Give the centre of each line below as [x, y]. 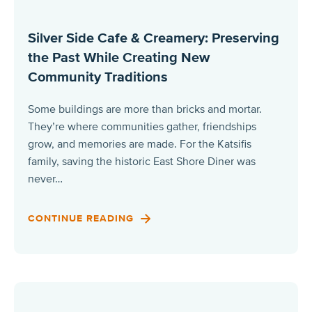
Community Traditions [98, 77]
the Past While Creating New [119, 57]
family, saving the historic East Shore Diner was [142, 161]
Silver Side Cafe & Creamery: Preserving [154, 38]
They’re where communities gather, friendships [142, 126]
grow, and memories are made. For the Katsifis [140, 144]
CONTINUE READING [83, 218]
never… [45, 179]
